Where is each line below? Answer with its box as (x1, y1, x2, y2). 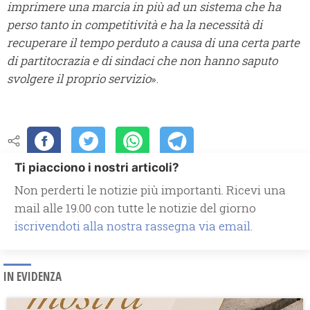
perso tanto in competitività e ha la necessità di (7, 17, 262, 33)
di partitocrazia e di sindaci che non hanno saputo (7, 53, 277, 69)
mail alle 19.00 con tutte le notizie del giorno (15, 200, 256, 217)
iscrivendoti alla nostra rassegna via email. (15, 218, 253, 235)
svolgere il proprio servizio (7, 71, 151, 87)
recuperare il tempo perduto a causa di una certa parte (7, 35, 300, 51)
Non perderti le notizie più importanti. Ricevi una (15, 182, 286, 199)
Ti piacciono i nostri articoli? (15, 161, 179, 175)
